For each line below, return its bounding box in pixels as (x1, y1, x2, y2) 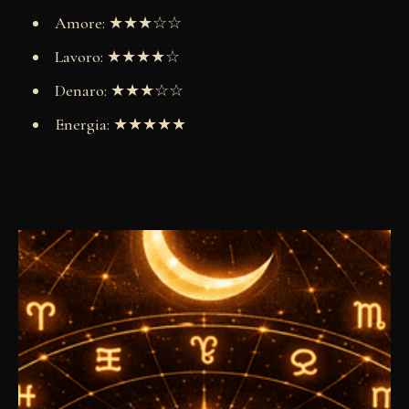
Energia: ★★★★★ (54, 113, 186, 134)
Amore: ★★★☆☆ (54, 12, 182, 33)
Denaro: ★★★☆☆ (54, 79, 184, 100)
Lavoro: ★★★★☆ (54, 46, 180, 67)
